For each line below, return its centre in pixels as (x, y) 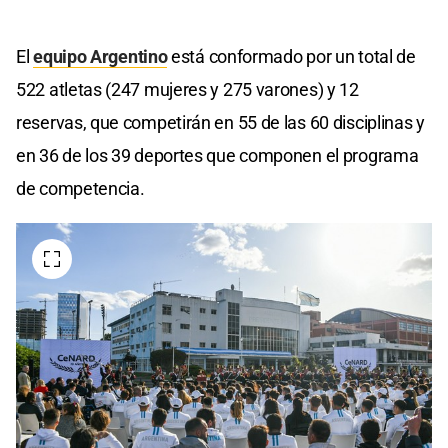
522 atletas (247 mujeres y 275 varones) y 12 (187, 89)
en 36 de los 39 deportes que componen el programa (217, 155)
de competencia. (80, 188)
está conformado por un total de (291, 56)
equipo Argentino (100, 56)
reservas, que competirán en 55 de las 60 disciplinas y (220, 122)
